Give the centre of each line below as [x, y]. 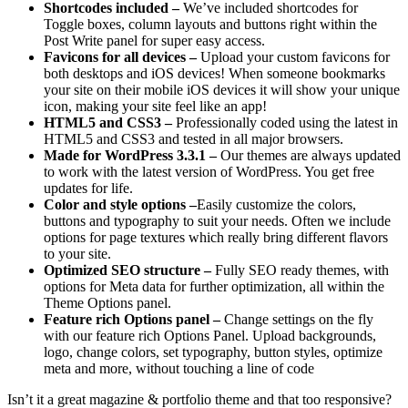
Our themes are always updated [311, 156]
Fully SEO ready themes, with [302, 270]
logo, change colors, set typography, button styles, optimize [213, 352]
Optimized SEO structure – [129, 270]
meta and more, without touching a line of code [179, 369]
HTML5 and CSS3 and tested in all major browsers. [194, 139]
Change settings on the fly [299, 320]
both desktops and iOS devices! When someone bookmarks [214, 74]
